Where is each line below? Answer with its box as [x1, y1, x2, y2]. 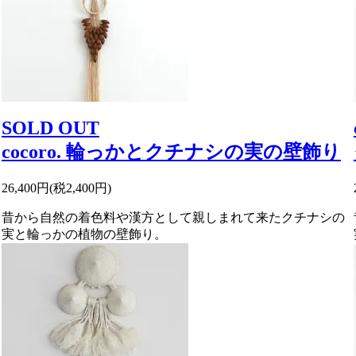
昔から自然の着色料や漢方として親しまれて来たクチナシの [2, 210, 345, 224]
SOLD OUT [2, 117, 99, 138]
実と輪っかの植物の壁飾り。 [2, 226, 167, 241]
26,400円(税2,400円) [2, 180, 111, 195]
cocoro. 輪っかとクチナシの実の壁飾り [2, 141, 341, 162]
